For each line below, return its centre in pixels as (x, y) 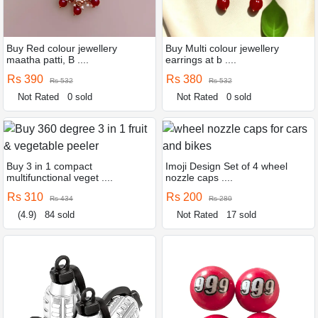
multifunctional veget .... (60, 177)
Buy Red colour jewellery (62, 48)
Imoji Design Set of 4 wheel (226, 166)
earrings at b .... (201, 59)
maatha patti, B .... (48, 59)
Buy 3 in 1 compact (49, 166)
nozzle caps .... (199, 177)
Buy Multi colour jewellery (222, 48)
